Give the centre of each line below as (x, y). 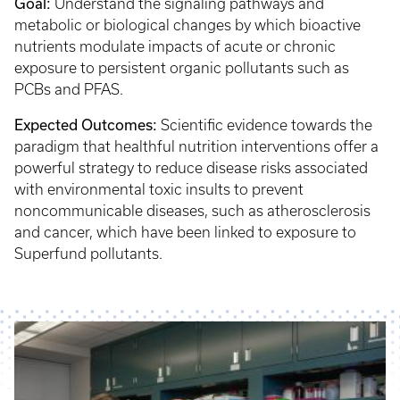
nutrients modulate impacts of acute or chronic (175, 46)
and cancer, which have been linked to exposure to (185, 232)
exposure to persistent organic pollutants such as (182, 68)
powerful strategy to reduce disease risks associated (191, 168)
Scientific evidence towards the (267, 125)
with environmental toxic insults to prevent (159, 189)
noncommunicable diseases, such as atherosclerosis (192, 211)
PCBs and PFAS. (71, 89)
